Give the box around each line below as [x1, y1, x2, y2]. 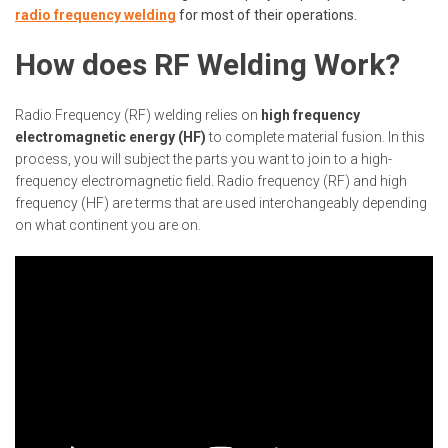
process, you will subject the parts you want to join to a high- [15, 151, 392, 167]
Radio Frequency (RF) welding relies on [15, 107, 261, 123]
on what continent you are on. [15, 217, 201, 233]
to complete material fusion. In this [206, 129, 425, 145]
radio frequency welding [15, 7, 176, 23]
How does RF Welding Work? [15, 47, 400, 82]
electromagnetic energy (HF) [15, 129, 206, 145]
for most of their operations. [176, 7, 357, 23]
